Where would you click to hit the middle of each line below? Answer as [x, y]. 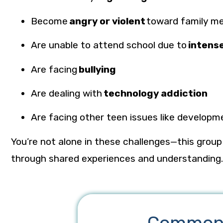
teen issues [132, 117]
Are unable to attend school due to [110, 45]
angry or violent [107, 21]
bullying [97, 69]
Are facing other [69, 117]
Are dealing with [67, 94]
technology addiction [156, 94]
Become [50, 21]
